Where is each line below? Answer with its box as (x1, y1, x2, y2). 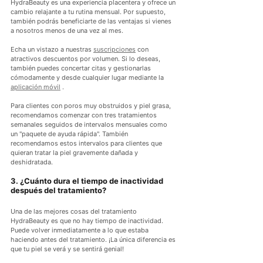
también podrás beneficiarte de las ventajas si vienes (11, 17, 173, 26)
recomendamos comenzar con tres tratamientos (11, 111, 159, 120)
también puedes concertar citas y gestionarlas (11, 64, 153, 73)
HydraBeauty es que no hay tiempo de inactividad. (11, 217, 165, 225)
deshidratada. (11, 158, 53, 167)
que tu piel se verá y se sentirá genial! (11, 245, 124, 254)
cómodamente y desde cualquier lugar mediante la (11, 73, 166, 82)
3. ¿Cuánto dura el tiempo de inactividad (11, 176, 165, 186)
